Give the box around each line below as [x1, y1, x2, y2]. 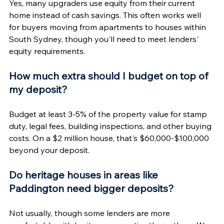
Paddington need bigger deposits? [9, 181, 174, 194]
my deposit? [9, 82, 67, 95]
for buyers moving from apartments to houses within [9, 21, 208, 32]
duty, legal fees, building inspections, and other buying [9, 120, 213, 131]
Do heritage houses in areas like [9, 168, 160, 181]
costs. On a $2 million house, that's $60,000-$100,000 [9, 132, 211, 143]
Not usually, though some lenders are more [9, 207, 172, 218]
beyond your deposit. [9, 144, 89, 155]
